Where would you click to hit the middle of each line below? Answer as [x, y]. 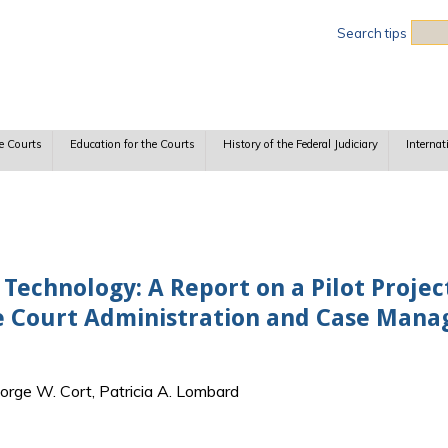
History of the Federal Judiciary [300, 144]
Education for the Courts [132, 144]
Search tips [372, 33]
